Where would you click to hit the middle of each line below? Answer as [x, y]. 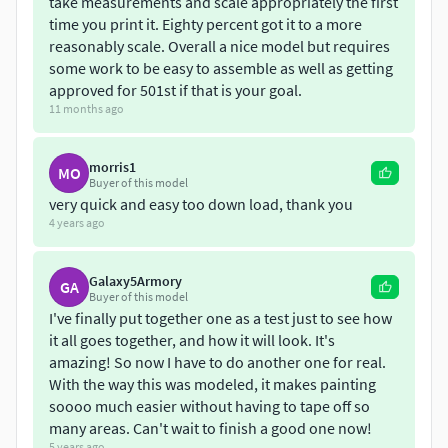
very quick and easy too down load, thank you [201, 204]
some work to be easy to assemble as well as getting [221, 68]
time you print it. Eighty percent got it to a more [205, 24]
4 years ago [77, 223]
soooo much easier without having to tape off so [209, 406]
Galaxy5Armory [135, 281]
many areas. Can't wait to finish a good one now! [210, 428]
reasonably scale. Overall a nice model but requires [219, 46]
